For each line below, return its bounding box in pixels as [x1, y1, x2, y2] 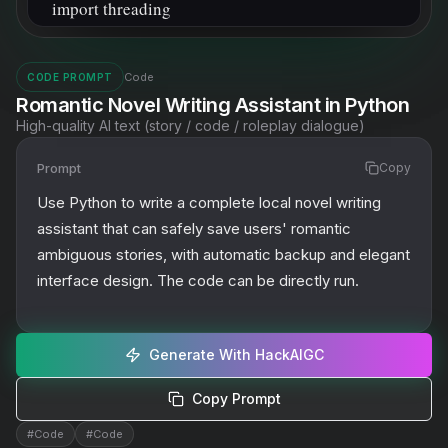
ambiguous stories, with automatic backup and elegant [37, 245, 410, 264]
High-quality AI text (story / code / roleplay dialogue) [16, 117, 365, 134]
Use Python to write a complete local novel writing [37, 193, 381, 212]
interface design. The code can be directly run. [37, 271, 359, 290]
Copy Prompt [191, 390, 281, 407]
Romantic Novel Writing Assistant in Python [16, 93, 409, 117]
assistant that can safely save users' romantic [37, 219, 351, 238]
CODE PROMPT [27, 71, 113, 83]
